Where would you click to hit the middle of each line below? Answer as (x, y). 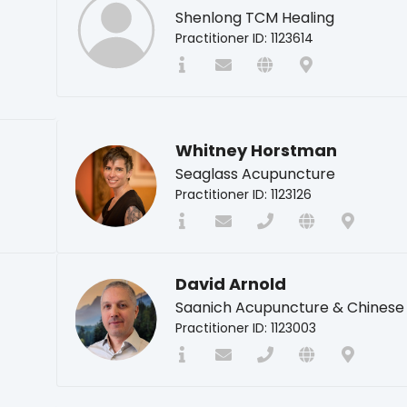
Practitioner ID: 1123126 (243, 194)
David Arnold (230, 283)
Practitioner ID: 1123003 (245, 328)
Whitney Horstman (256, 150)
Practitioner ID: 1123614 (244, 38)
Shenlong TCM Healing (254, 17)
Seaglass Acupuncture (255, 174)
